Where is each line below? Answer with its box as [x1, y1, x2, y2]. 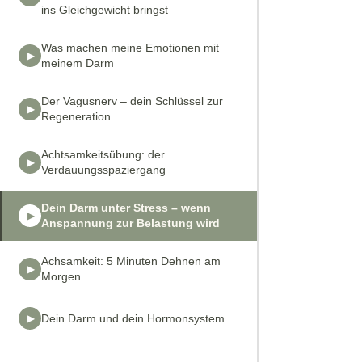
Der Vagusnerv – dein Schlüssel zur [41, 95, 223, 107]
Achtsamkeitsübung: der [41, 148, 165, 161]
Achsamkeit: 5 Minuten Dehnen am [41, 255, 221, 267]
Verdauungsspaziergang [41, 163, 166, 176]
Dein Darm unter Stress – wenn [41, 201, 211, 214]
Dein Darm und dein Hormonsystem [41, 311, 225, 325]
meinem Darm [41, 57, 114, 69]
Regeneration [41, 110, 111, 123]
